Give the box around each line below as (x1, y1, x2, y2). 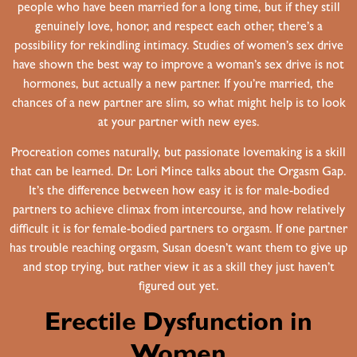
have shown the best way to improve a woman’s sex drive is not (13, 59, 344, 73)
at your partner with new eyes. (97, 116, 260, 130)
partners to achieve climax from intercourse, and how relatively (12, 205, 345, 218)
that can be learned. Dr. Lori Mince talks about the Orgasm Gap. (10, 167, 347, 180)
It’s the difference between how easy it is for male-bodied (28, 186, 329, 199)
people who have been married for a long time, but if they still (17, 2, 340, 15)
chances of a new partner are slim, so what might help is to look (11, 97, 346, 111)
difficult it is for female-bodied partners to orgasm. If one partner (10, 224, 347, 237)
